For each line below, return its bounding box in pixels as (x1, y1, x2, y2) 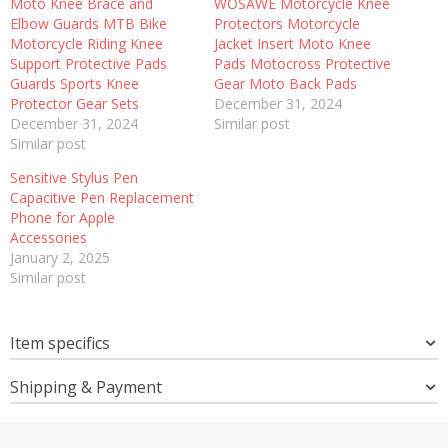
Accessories (10, 227, 87, 247)
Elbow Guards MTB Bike (10, 13, 167, 33)
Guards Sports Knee (10, 73, 139, 93)
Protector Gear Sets (10, 93, 139, 113)
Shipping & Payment (10, 375, 162, 398)
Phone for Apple (10, 207, 115, 227)
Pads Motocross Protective (214, 53, 391, 73)
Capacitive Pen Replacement (10, 187, 194, 207)
